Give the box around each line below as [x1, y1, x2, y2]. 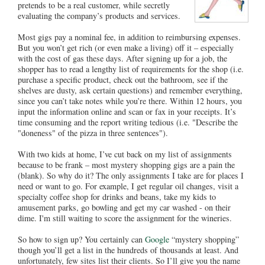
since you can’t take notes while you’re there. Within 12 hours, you [18, 95, 242, 106]
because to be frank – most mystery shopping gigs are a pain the [18, 159, 235, 170]
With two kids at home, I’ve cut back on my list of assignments [18, 148, 232, 160]
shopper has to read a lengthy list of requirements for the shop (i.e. [18, 63, 244, 75]
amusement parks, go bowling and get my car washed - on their [18, 201, 231, 213]
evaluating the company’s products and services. [18, 9, 180, 21]
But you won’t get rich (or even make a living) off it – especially [18, 41, 234, 53]
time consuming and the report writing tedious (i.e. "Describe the [18, 116, 238, 128]
